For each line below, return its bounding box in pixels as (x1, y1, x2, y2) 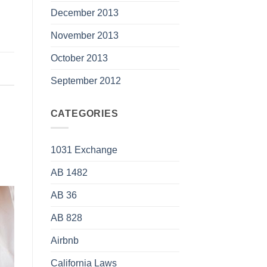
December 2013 (50, 7, 119, 18)
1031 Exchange (50, 144, 117, 155)
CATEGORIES (50, 107, 119, 119)
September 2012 (50, 74, 121, 86)
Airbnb (50, 234, 79, 246)
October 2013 (50, 52, 108, 63)
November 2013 (50, 29, 119, 41)
